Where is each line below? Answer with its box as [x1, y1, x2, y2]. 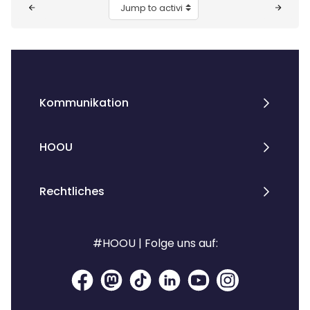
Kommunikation [39, 95, 129, 111]
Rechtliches [39, 183, 104, 199]
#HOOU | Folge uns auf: [92, 235, 218, 251]
